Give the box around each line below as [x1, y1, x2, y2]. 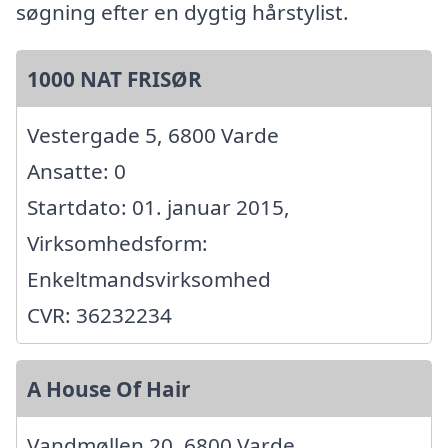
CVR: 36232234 [27, 301, 172, 330]
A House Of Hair [27, 375, 190, 404]
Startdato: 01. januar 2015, [27, 193, 290, 222]
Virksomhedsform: [27, 229, 208, 258]
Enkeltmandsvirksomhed [27, 265, 271, 294]
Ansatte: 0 [27, 157, 126, 186]
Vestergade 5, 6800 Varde [27, 121, 279, 150]
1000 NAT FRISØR [27, 65, 202, 94]
